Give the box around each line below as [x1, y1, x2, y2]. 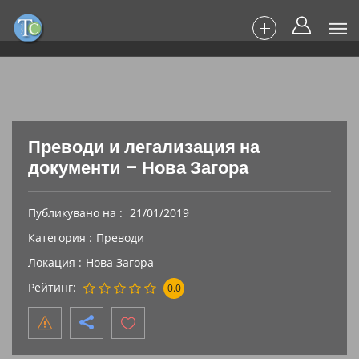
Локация [28, 255, 79, 270]
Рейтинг [28, 280, 73, 295]
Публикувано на [28, 205, 119, 220]
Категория [28, 230, 89, 245]
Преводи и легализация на [28, 135, 260, 159]
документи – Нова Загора [28, 155, 248, 180]
